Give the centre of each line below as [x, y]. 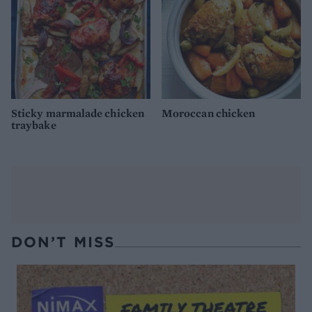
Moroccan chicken [209, 113]
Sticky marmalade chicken [78, 113]
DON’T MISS [63, 242]
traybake [34, 125]
